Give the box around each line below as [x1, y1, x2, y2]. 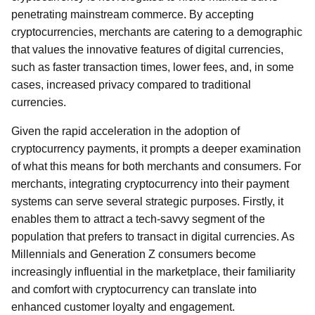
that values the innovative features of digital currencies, [11, 44, 283, 56]
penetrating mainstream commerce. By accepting [11, 8, 254, 20]
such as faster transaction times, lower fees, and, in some [11, 61, 294, 73]
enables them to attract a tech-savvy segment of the [11, 213, 265, 225]
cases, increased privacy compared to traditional [11, 79, 251, 91]
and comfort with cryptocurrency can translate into [11, 283, 257, 295]
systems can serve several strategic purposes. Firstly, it [11, 195, 283, 207]
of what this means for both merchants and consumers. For [11, 160, 301, 172]
